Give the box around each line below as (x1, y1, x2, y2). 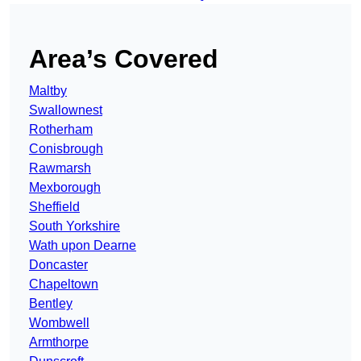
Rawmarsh (29, 161, 91, 176)
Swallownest (29, 103, 102, 118)
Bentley (29, 297, 73, 311)
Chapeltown (29, 277, 98, 292)
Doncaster (29, 258, 88, 272)
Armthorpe (29, 335, 89, 350)
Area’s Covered (29, 44, 218, 74)
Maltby (29, 84, 67, 98)
